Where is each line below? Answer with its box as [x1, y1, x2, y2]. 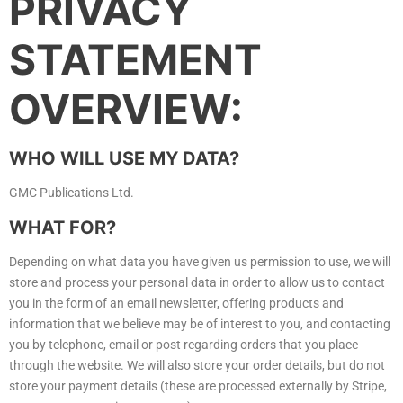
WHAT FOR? [9, 217, 116, 239]
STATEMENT [9, 34, 262, 85]
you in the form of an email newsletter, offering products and [9, 296, 344, 311]
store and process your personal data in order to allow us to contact [9, 275, 385, 291]
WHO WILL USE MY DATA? [9, 148, 239, 170]
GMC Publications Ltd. [9, 185, 134, 201]
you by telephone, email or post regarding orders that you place [9, 337, 358, 353]
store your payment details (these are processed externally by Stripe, [9, 379, 387, 394]
